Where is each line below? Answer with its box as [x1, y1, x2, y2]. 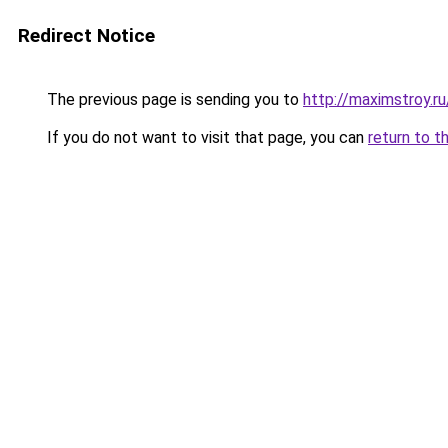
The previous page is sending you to [43, 90, 303, 109]
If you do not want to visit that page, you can [43, 128, 368, 147]
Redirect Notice [18, 24, 155, 47]
